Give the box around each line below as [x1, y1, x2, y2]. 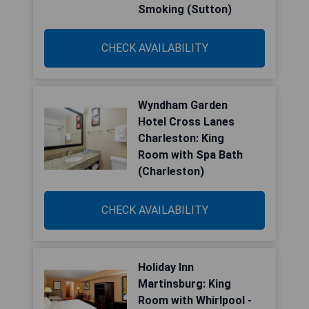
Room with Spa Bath [138, 148, 243, 161]
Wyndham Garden [138, 99, 228, 112]
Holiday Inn [138, 261, 194, 274]
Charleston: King [138, 132, 224, 145]
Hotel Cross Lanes [138, 115, 235, 128]
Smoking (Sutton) [138, 3, 232, 16]
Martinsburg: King [138, 277, 231, 290]
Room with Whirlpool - [138, 294, 252, 307]
